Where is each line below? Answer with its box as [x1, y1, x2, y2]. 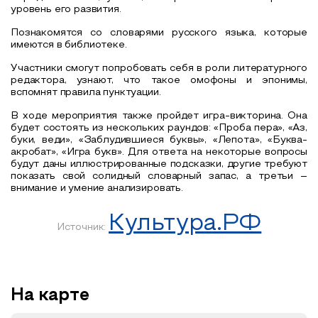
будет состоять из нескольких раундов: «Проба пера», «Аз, [11, 123, 307, 133]
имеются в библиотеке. [11, 40, 127, 50]
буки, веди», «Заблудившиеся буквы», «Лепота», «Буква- [11, 135, 307, 145]
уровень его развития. [11, 4, 121, 14]
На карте [11, 287, 89, 304]
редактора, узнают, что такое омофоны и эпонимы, [11, 75, 307, 85]
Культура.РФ [109, 214, 262, 234]
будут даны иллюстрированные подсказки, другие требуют [11, 159, 307, 169]
